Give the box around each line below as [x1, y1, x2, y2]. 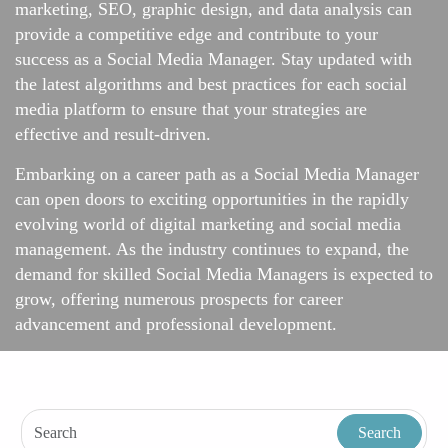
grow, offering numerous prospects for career [15, 289, 343, 310]
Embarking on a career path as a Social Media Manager [15, 164, 419, 185]
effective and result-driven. [15, 124, 211, 145]
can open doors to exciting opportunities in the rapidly [15, 189, 409, 210]
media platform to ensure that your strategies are [15, 99, 367, 120]
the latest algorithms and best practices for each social [15, 74, 407, 95]
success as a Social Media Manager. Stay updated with [15, 49, 412, 70]
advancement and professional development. [15, 314, 337, 335]
